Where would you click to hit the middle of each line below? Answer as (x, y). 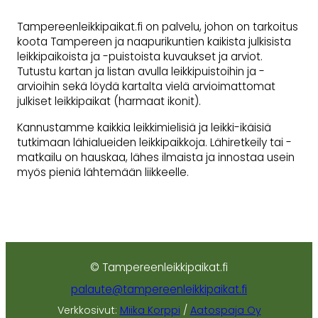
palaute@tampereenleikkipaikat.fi (159, 289)
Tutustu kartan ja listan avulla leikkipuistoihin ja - (141, 72)
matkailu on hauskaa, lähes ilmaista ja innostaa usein (156, 158)
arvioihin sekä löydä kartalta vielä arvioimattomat (146, 87)
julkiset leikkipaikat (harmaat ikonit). (109, 102)
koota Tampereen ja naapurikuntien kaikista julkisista (154, 42)
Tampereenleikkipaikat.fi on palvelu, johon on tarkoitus (158, 27)
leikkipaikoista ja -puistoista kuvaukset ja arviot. (140, 57)
